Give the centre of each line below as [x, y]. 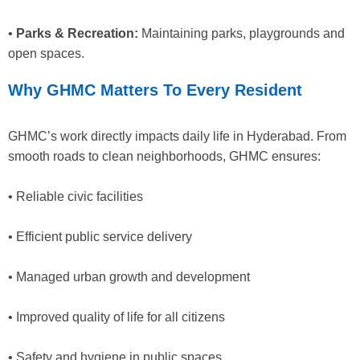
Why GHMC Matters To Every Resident [155, 90]
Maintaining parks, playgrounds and [241, 33]
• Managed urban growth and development [129, 276]
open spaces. [46, 53]
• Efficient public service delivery [100, 236]
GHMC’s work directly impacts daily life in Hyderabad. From [177, 136]
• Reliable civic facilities [76, 196]
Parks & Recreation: [77, 33]
